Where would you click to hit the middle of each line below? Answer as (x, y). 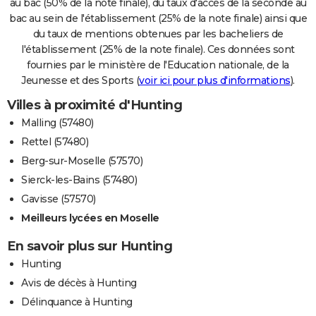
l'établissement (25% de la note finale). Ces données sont (158, 49)
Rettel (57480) (55, 141)
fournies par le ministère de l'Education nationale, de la (158, 65)
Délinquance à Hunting (77, 302)
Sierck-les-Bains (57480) (79, 180)
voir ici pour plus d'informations (215, 80)
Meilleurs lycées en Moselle (90, 218)
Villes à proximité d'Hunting (95, 105)
